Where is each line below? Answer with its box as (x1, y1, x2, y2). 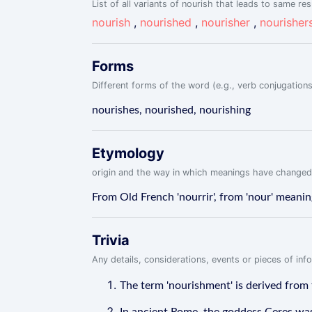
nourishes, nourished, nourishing (92, 104, 251, 116)
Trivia (92, 232, 130, 249)
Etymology (92, 145, 164, 162)
